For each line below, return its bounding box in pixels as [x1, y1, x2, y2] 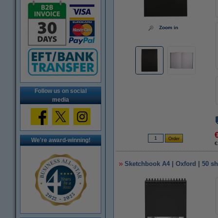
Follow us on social [35, 87, 87, 94]
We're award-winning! [31, 136, 91, 144]
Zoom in [159, 25, 178, 30]
